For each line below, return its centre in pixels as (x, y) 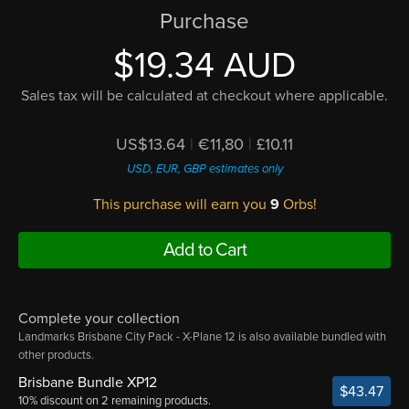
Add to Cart (204, 250)
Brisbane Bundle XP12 (88, 382)
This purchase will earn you (181, 204)
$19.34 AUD (204, 65)
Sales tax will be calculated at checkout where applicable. (204, 95)
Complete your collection (99, 318)
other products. (56, 355)
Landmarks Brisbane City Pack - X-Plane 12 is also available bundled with (202, 336)
